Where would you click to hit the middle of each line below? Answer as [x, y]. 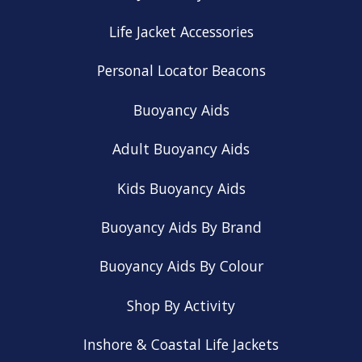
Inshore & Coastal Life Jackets [181, 345]
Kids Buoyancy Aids [181, 188]
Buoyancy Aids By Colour [181, 266]
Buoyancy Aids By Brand [181, 227]
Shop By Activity [181, 305]
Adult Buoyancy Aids [181, 149]
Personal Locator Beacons [181, 71]
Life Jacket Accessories [181, 32]
